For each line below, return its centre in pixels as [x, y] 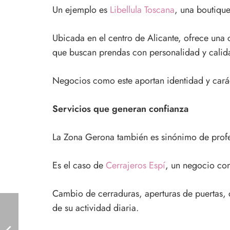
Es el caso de [79, 165]
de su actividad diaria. [95, 208]
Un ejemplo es [81, 9]
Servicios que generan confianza [120, 109]
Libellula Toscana [142, 9]
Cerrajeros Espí [136, 165]
